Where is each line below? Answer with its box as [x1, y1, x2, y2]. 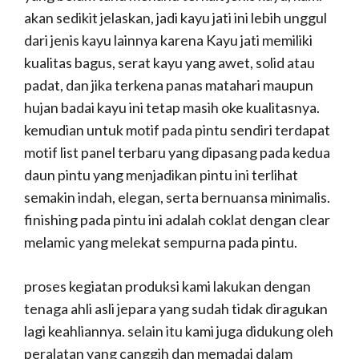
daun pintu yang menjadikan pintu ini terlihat [24, 166, 298, 184]
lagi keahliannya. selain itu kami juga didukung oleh [24, 322, 333, 341]
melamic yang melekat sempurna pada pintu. [24, 233, 297, 252]
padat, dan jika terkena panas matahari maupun [24, 76, 313, 95]
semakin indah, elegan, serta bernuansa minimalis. [24, 188, 330, 207]
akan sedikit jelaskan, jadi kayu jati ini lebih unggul [24, 9, 327, 27]
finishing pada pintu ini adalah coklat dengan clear [24, 211, 330, 229]
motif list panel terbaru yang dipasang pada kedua [24, 143, 330, 162]
